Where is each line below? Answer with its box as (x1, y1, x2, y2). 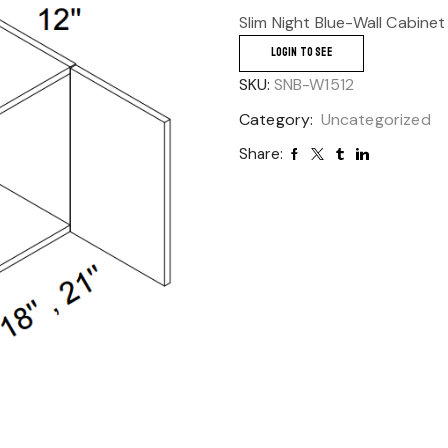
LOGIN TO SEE (270, 44, 332, 60)
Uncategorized (320, 109, 431, 130)
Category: (239, 109, 318, 130)
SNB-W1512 (273, 74, 355, 95)
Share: (239, 144, 283, 164)
